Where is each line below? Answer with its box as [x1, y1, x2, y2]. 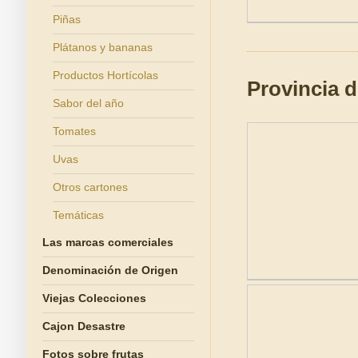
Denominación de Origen [42, 264, 178, 276]
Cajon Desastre [42, 320, 125, 332]
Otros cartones [52, 181, 128, 193]
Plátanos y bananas [52, 41, 153, 54]
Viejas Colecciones [42, 292, 146, 304]
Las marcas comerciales [42, 236, 173, 249]
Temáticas [52, 209, 104, 221]
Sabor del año [52, 97, 124, 109]
